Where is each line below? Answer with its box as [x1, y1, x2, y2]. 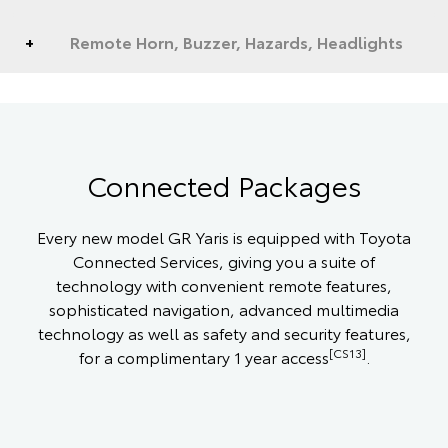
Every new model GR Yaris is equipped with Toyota [37, 224, 411, 248]
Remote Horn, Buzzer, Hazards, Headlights [70, 29, 403, 53]
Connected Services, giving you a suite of [73, 248, 375, 272]
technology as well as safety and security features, [37, 320, 411, 344]
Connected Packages [86, 163, 362, 204]
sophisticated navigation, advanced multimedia [49, 296, 399, 320]
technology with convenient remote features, [56, 272, 392, 296]
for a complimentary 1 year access [78, 344, 329, 368]
